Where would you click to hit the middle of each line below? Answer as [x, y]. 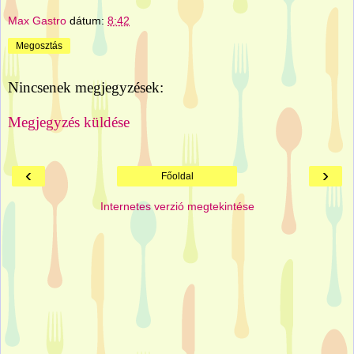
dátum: [88, 21]
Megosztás [39, 46]
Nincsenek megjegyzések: [86, 88]
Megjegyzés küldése [69, 122]
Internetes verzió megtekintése [177, 207]
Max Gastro [37, 21]
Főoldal [177, 177]
